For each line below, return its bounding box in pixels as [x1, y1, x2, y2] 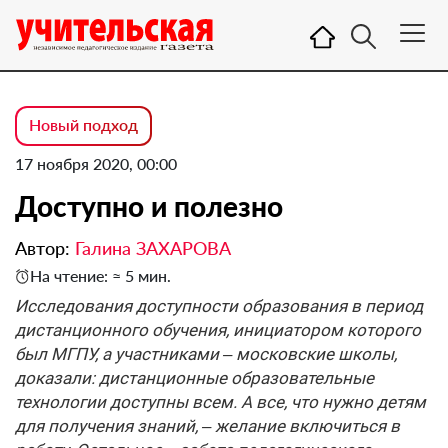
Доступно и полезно [15, 189, 283, 223]
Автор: [15, 237, 75, 259]
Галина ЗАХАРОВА [75, 237, 231, 259]
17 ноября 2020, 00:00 [15, 154, 177, 173]
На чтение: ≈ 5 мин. [30, 266, 171, 285]
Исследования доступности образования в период [15, 296, 423, 316]
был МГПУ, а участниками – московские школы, [15, 344, 397, 364]
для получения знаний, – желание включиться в [15, 416, 400, 436]
